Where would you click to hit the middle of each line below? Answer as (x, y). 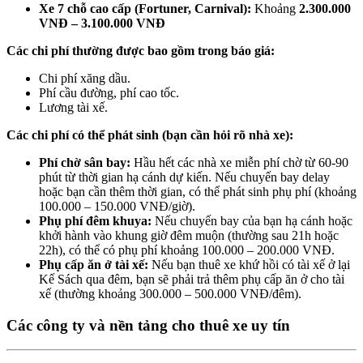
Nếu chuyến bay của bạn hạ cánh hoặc (252, 220)
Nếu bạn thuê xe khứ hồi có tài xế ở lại (249, 264)
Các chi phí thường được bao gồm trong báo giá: (141, 50)
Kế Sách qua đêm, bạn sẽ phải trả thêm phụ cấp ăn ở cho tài (192, 279)
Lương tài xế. (73, 107)
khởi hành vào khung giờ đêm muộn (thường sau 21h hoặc (189, 235)
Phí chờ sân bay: (85, 162)
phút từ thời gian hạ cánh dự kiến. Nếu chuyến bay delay (184, 177)
